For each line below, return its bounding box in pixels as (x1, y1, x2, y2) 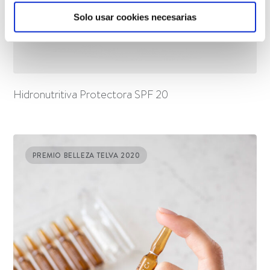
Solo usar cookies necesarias (74, 11, 196, 22)
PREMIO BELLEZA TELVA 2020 (33, 149, 140, 160)
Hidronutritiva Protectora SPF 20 (13, 86, 169, 102)
